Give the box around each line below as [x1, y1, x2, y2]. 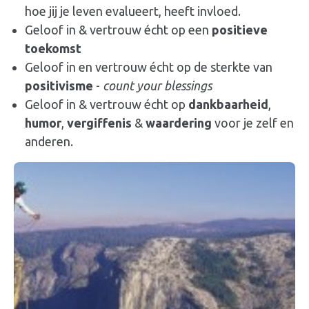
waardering [146, 116, 212, 130]
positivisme [25, 79, 93, 93]
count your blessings [103, 79, 212, 93]
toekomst [25, 41, 81, 56]
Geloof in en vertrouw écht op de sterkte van [25, 60, 272, 74]
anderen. [25, 134, 73, 149]
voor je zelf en [212, 116, 294, 130]
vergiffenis [67, 116, 132, 130]
